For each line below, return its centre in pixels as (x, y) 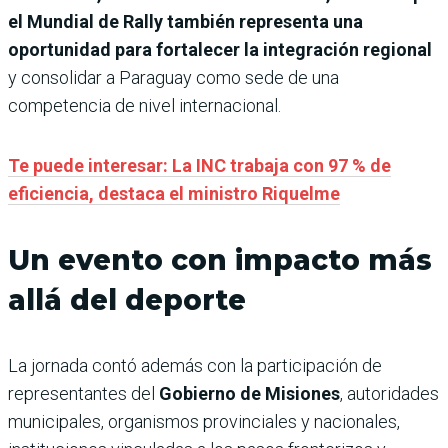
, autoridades (389, 394)
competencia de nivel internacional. (144, 106)
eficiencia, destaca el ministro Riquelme (174, 194)
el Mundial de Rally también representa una (185, 22)
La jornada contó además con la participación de (195, 366)
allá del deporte (127, 300)
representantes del (83, 394)
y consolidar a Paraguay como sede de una (173, 78)
